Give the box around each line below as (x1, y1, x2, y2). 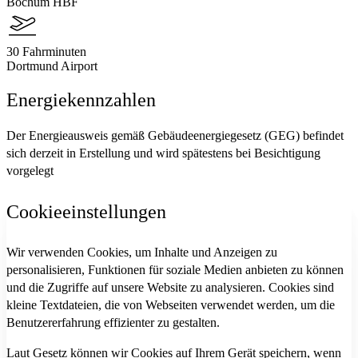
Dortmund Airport (6, 58, 97, 73)
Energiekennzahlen (6, 89, 156, 110)
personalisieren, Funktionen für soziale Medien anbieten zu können (6, 262, 344, 276)
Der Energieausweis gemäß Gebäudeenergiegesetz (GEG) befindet (6, 128, 344, 142)
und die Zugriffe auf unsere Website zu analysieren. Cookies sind (6, 280, 334, 294)
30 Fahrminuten (6, 44, 86, 58)
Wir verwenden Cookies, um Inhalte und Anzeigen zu (6, 245, 277, 259)
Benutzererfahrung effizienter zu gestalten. (6, 315, 220, 329)
